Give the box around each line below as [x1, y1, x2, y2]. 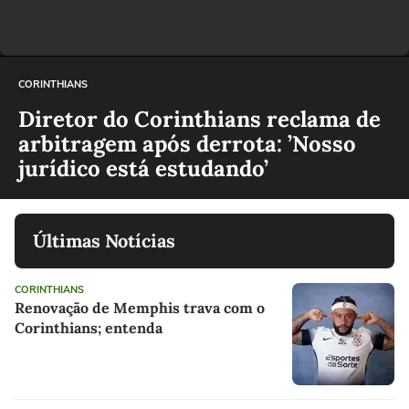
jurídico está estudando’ [18, 153, 268, 183]
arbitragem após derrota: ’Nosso [18, 129, 356, 158]
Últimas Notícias [33, 228, 175, 252]
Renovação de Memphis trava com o [15, 298, 265, 317]
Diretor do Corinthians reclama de [18, 104, 381, 133]
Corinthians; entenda [15, 318, 163, 337]
